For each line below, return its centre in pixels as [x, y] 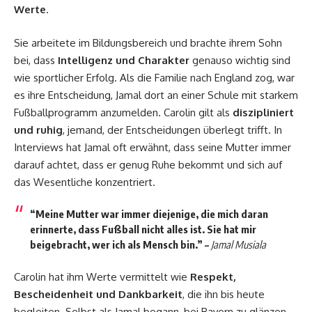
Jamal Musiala [238, 245]
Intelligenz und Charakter [124, 60]
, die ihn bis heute [224, 294]
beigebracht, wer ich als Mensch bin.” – [120, 245]
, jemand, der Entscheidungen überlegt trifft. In [172, 130]
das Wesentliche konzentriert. [85, 182]
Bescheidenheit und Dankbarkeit [98, 294]
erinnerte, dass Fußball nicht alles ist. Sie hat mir [143, 229]
